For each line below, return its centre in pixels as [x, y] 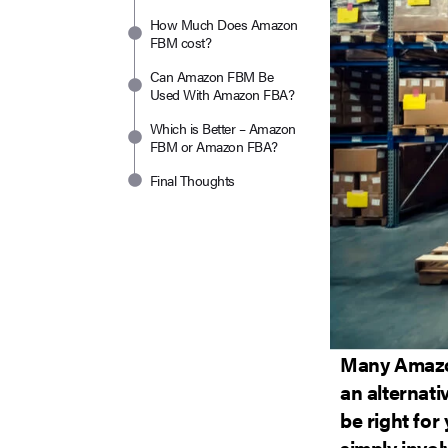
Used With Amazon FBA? [222, 93]
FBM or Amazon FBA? [214, 145]
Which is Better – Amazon [223, 127]
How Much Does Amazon [224, 23]
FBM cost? [181, 41]
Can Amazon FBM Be [212, 75]
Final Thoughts [192, 179]
